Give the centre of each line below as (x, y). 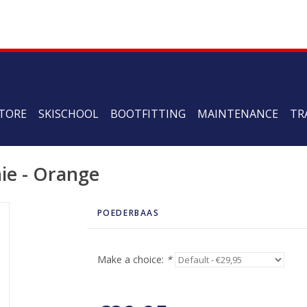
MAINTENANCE (238, 114)
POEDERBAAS (128, 213)
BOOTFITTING (148, 114)
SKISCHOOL (69, 114)
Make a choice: (132, 259)
